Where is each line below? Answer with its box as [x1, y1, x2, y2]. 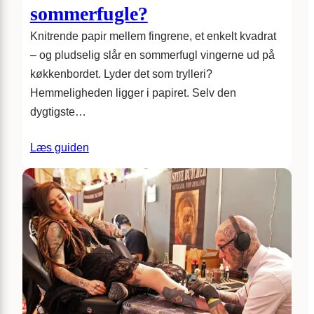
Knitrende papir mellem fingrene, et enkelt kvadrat [29, 30, 276, 43]
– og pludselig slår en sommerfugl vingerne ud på [29, 49, 275, 62]
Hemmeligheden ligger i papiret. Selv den [29, 87, 236, 100]
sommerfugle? [29, 3, 148, 25]
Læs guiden [29, 142, 89, 154]
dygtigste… [29, 106, 86, 118]
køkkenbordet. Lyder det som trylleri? [29, 68, 212, 81]
